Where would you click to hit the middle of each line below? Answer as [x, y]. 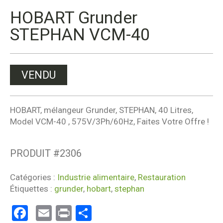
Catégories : [34, 177]
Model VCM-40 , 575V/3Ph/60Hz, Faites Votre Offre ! [110, 121]
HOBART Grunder [74, 18]
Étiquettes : [32, 189]
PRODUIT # [35, 154]
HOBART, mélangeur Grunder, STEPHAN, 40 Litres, [102, 110]
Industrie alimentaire [96, 177]
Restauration [162, 177]
